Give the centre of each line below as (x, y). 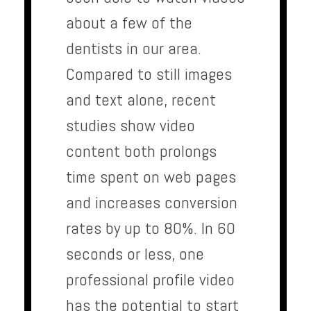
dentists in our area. (134, 49)
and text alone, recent (141, 100)
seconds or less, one (135, 254)
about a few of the (129, 23)
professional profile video (150, 280)
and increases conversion (152, 203)
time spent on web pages (151, 177)
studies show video (131, 126)
